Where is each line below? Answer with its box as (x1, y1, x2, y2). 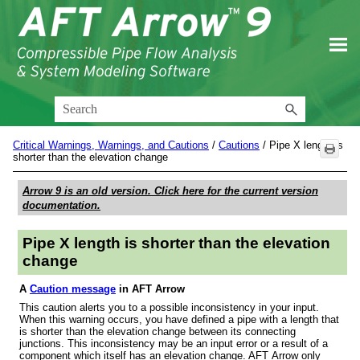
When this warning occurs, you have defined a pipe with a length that (19, 313, 339, 325)
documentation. (22, 199, 100, 212)
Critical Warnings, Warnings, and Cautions (13, 139, 209, 152)
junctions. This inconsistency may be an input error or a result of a (19, 337, 328, 350)
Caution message (30, 283, 116, 295)
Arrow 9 (22, 185, 61, 198)
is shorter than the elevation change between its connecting (19, 325, 296, 337)
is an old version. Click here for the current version (61, 185, 318, 198)
